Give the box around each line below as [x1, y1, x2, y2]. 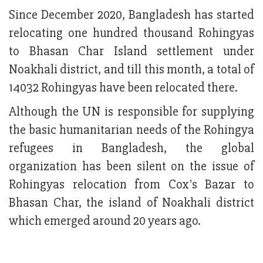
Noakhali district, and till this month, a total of [9, 62, 254, 78]
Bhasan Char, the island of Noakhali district [9, 195, 254, 211]
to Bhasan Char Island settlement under [9, 43, 254, 60]
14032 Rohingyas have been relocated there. [9, 80, 240, 96]
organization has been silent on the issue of [9, 159, 254, 175]
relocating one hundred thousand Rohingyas [9, 25, 254, 42]
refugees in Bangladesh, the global [9, 140, 254, 157]
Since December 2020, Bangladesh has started [9, 7, 254, 23]
